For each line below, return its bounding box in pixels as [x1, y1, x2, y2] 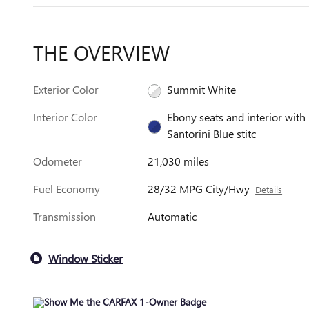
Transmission [33, 209, 96, 224]
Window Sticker [48, 250, 123, 266]
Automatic [148, 209, 197, 224]
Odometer [33, 154, 82, 169]
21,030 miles [148, 154, 210, 169]
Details [255, 183, 283, 196]
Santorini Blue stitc [167, 126, 257, 141]
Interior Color [33, 110, 97, 125]
